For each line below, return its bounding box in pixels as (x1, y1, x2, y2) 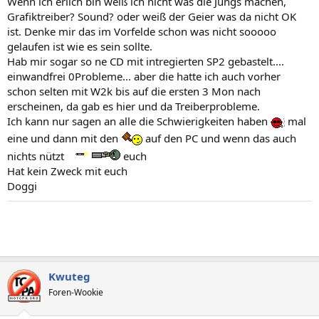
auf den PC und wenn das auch (142, 130, 296, 145)
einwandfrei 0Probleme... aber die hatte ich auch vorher (7, 68, 281, 83)
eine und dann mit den (7, 130, 121, 145)
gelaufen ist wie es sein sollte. (7, 38, 152, 53)
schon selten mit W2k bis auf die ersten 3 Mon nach (7, 83, 261, 98)
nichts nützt (7, 148, 67, 163)
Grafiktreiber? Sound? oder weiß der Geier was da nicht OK (7, 9, 296, 23)
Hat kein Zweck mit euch (7, 163, 127, 178)
